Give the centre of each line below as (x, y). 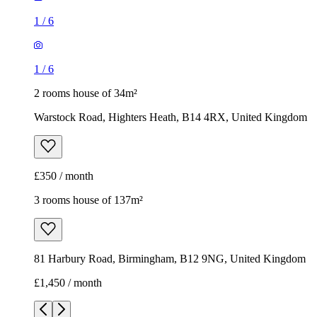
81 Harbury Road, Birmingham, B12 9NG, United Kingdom (170, 259)
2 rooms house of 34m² (86, 93)
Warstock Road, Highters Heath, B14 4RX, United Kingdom (171, 117)
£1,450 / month (68, 283)
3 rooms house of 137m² (88, 200)
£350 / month (64, 176)
